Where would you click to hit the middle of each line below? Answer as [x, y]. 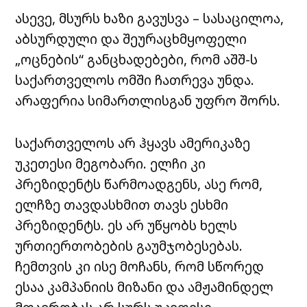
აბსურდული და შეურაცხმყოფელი [131, 39]
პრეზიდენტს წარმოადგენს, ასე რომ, [139, 184]
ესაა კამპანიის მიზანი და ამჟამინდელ [145, 287]
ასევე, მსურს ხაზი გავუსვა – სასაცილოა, [150, 19]
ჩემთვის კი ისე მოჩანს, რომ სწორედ [140, 267]
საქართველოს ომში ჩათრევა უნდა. [135, 80]
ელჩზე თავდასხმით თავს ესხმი [122, 205]
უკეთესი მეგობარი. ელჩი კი [111, 164]
